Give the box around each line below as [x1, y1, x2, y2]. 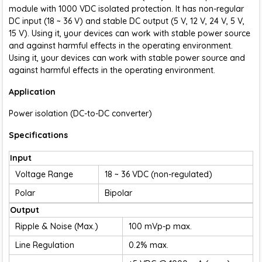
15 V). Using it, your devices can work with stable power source [9, 28, 250, 39]
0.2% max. [129, 240, 168, 250]
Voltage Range [15, 169, 73, 180]
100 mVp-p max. [129, 221, 192, 232]
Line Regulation [15, 240, 74, 250]
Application [9, 87, 56, 97]
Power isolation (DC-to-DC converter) [9, 108, 152, 119]
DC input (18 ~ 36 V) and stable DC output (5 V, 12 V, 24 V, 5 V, [9, 16, 244, 26]
